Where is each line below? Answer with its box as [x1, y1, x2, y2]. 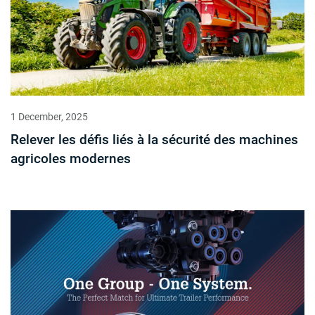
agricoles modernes [11, 150, 131, 167]
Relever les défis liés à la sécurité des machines [11, 131, 298, 148]
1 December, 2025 [11, 111, 88, 123]
